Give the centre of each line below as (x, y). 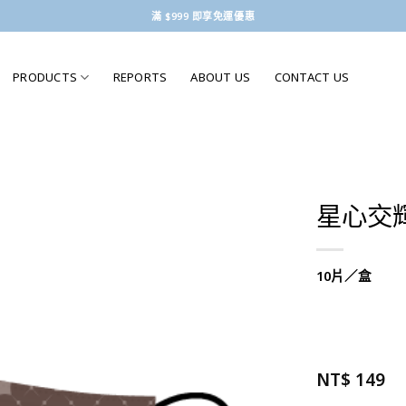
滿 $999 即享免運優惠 (203, 16)
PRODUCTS (45, 77)
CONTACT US (312, 77)
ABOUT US (221, 77)
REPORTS (140, 77)
